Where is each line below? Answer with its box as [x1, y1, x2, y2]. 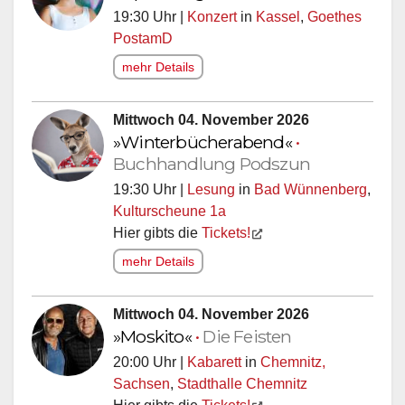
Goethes [307, 4, 362, 20]
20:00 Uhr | [113, 349, 187, 365]
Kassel [256, 4, 300, 20]
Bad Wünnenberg [254, 176, 367, 193]
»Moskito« [113, 320, 195, 343]
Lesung [187, 176, 235, 193]
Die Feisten [202, 320, 292, 343]
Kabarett [187, 349, 241, 365]
